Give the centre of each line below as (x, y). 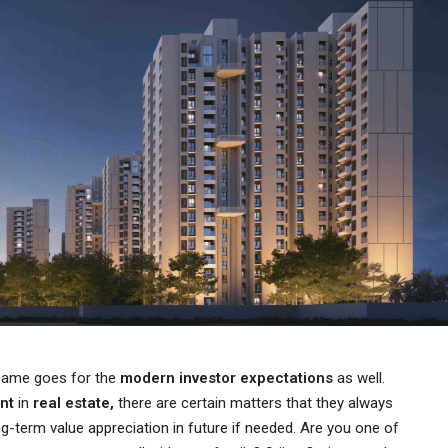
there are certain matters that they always (255, 402)
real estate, (75, 402)
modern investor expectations (228, 377)
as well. (361, 377)
